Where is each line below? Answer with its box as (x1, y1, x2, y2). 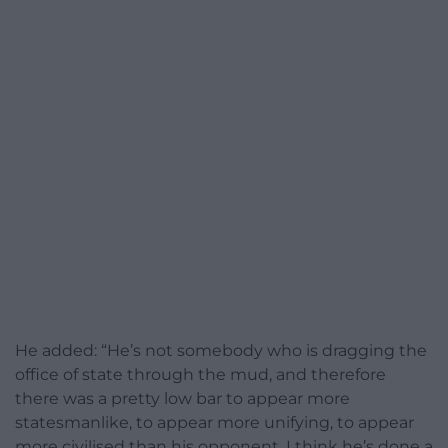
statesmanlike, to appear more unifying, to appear (15, 413, 414, 433)
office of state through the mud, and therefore (15, 365, 386, 385)
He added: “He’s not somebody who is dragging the (15, 341, 427, 361)
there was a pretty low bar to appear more (15, 389, 350, 409)
